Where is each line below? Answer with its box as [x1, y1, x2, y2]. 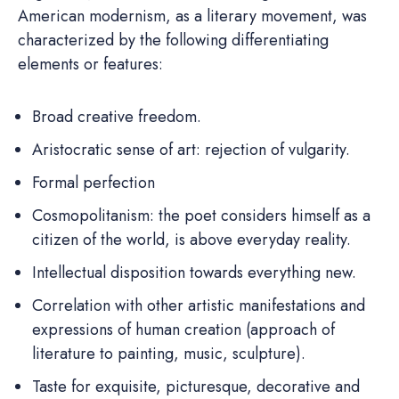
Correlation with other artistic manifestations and [32, 294, 365, 318]
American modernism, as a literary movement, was [18, 4, 367, 28]
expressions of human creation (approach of [32, 318, 335, 342]
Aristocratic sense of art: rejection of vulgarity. [32, 138, 350, 162]
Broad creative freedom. [32, 105, 201, 129]
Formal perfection [32, 171, 155, 195]
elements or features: [18, 53, 163, 77]
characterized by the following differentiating [18, 28, 329, 53]
